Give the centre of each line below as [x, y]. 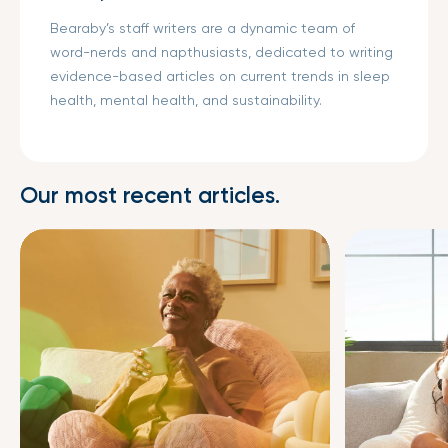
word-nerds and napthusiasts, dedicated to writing [221, 51]
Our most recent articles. [150, 195]
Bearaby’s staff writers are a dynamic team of [202, 27]
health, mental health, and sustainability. [186, 99]
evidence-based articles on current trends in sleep [220, 75]
